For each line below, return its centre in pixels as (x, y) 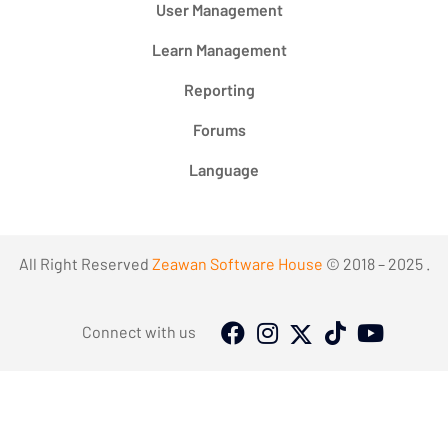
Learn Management (219, 50)
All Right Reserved (85, 264)
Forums (219, 130)
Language (224, 170)
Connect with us (139, 331)
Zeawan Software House (237, 264)
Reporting (219, 90)
